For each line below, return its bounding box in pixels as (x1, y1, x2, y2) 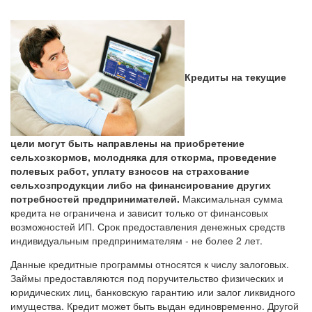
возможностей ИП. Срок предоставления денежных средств (10, 219, 285, 233)
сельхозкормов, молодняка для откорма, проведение (10, 149, 276, 164)
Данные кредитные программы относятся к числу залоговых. (10, 256, 289, 271)
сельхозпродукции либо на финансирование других (10, 177, 271, 192)
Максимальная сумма (182, 191, 283, 205)
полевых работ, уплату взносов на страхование (10, 163, 249, 178)
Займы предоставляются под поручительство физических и (10, 270, 283, 285)
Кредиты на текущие (185, 69, 286, 84)
